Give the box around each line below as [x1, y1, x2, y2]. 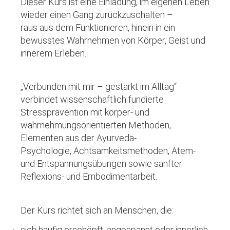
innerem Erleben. [21, 47, 86, 59]
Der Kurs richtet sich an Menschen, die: [21, 204, 174, 216]
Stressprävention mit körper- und [21, 107, 149, 118]
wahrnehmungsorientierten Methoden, [21, 120, 171, 131]
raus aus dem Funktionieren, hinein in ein [21, 22, 175, 33]
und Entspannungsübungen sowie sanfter [21, 158, 182, 169]
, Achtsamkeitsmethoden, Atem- [70, 145, 196, 157]
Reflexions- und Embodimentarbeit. [21, 171, 157, 182]
